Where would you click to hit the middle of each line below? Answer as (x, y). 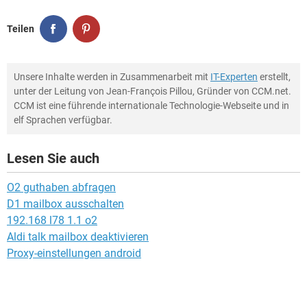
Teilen (21, 28)
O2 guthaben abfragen (61, 187)
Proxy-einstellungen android (74, 253)
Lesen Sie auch (53, 158)
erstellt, (274, 77)
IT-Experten (234, 77)
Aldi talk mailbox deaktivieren (78, 237)
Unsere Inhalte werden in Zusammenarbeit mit (112, 77)
